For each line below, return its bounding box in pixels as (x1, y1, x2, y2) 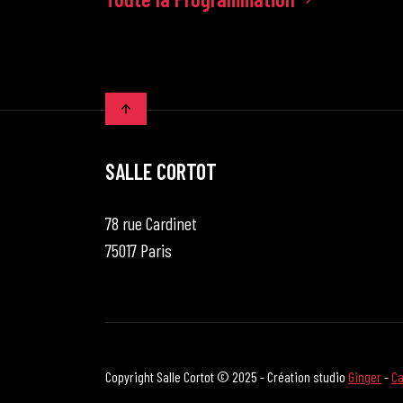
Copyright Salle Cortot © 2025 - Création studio (105, 367, 348, 385)
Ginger (348, 367, 381, 385)
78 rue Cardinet (105, 211, 197, 234)
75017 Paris (105, 238, 172, 261)
